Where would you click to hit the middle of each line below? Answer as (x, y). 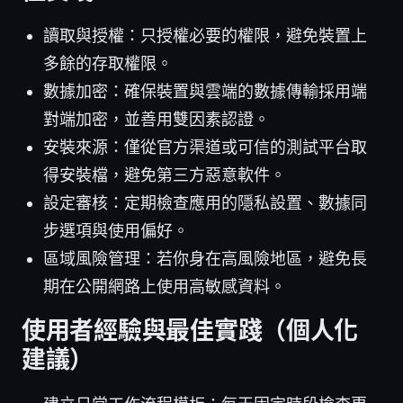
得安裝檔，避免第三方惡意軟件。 (165, 175)
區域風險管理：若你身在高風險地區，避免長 (205, 258)
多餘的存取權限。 (108, 63)
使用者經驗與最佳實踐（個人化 (190, 330)
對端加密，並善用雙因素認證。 (157, 119)
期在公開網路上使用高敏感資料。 (165, 286)
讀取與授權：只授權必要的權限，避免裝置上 (205, 35)
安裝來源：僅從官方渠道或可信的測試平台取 (205, 147)
